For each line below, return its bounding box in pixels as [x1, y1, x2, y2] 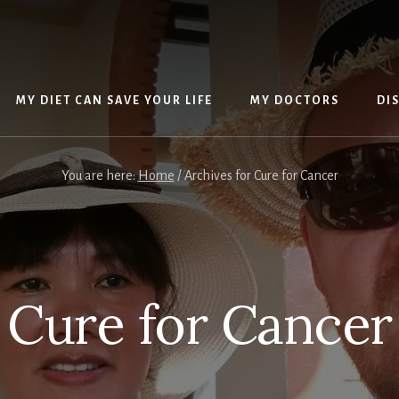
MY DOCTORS [250, 94, 339, 107]
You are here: [61, 168, 138, 183]
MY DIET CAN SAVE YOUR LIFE [16, 94, 213, 107]
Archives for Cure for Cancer [181, 168, 338, 183]
